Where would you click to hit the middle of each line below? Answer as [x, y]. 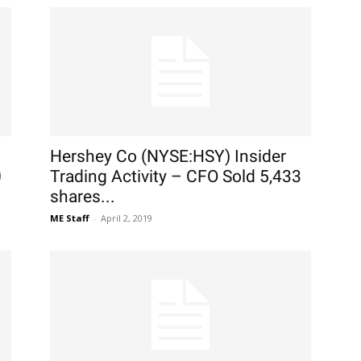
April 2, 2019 [127, 218]
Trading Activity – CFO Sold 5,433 [176, 176]
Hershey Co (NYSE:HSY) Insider [168, 156]
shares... [83, 197]
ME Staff [70, 218]
